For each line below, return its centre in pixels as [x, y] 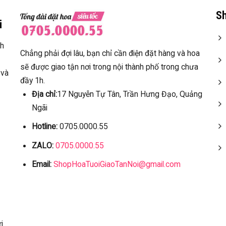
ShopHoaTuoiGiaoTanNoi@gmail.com [117, 164]
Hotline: [44, 127]
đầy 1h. [33, 80]
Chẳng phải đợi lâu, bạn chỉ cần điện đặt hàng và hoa [110, 53]
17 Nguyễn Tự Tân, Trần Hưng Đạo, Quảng [129, 94]
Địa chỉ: [44, 94]
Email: [41, 164]
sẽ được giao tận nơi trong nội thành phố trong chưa [109, 67]
